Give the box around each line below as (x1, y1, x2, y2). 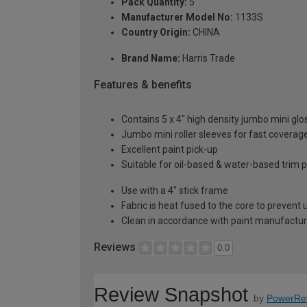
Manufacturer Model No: (121, 12, 233, 23)
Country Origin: (121, 27, 191, 38)
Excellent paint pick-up (121, 144, 218, 156)
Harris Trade (180, 53, 235, 64)
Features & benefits (94, 78, 192, 92)
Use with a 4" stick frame (121, 185, 228, 197)
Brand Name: (121, 53, 180, 64)
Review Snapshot (94, 283, 248, 306)
